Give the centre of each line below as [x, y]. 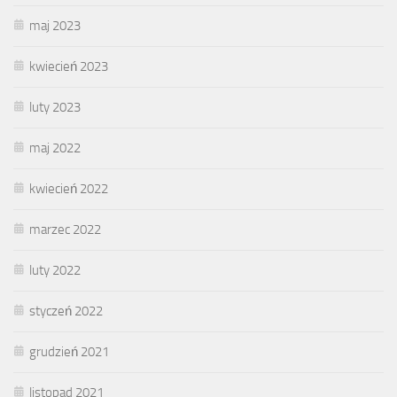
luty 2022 [55, 270]
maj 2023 [55, 25]
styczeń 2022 [66, 311]
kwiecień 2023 [69, 66]
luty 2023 [55, 107]
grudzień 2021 [69, 351]
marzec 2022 [65, 229]
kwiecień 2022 [69, 188]
